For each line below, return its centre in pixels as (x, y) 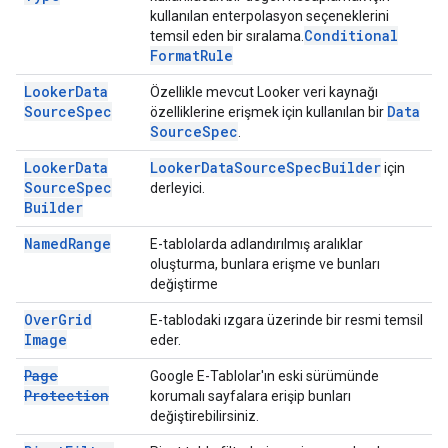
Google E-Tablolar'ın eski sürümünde (264, 376)
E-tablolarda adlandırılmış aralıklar (256, 244)
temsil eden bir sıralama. (227, 36)
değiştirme (184, 284)
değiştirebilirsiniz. (204, 416)
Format (175, 55)
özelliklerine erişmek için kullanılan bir (268, 112)
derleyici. (177, 188)
